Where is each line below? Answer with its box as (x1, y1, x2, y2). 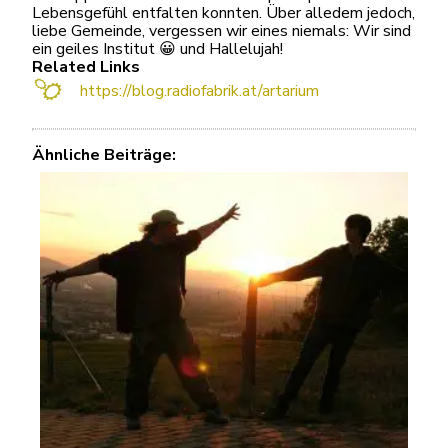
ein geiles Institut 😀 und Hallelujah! (32, 38, 283, 60)
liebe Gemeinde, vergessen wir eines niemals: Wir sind (32, 20, 411, 42)
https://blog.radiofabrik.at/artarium (80, 80, 319, 102)
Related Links (32, 56, 140, 78)
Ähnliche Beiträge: (32, 144, 176, 166)
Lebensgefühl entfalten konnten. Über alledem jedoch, (32, 2, 415, 24)
